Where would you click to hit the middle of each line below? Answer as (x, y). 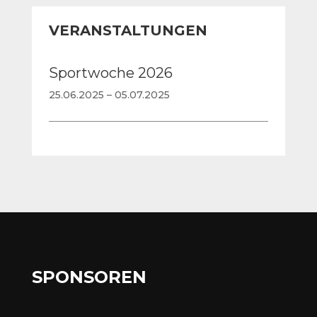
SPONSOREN (89, 277)
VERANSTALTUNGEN (128, 31)
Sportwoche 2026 (110, 73)
